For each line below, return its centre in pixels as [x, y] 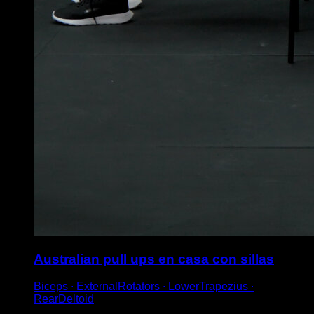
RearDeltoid [64, 299]
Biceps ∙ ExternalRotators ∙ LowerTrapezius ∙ [144, 286]
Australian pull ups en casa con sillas [154, 259]
